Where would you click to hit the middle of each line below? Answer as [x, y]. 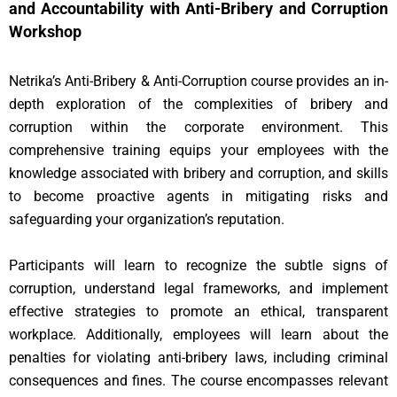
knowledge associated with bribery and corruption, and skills [198, 173]
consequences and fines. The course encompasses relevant [198, 381]
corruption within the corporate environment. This [198, 127]
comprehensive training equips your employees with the [198, 150]
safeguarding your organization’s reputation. [147, 219]
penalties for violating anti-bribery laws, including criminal [198, 358]
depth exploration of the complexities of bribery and [198, 104]
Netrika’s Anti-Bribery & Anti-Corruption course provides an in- [198, 81]
